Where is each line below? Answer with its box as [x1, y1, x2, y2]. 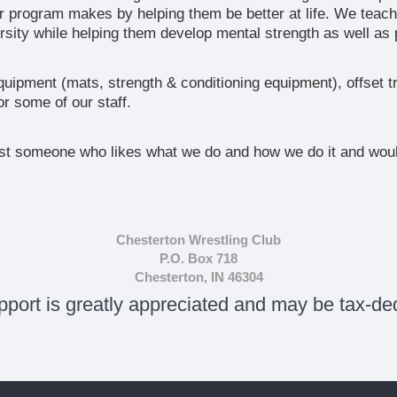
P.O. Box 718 [160, 251, 237, 266]
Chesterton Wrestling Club [116, 232, 281, 247]
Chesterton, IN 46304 [134, 269, 263, 284]
